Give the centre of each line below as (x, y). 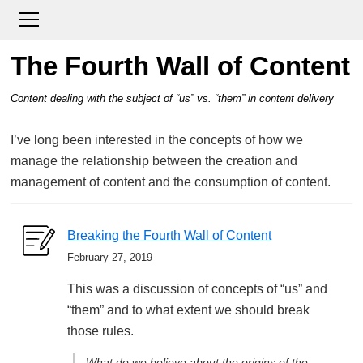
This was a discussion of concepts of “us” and (197, 288)
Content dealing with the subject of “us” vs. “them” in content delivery (172, 98)
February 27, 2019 (110, 257)
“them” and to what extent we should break (188, 310)
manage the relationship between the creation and (154, 160)
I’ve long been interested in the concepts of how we (157, 139)
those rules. (100, 331)
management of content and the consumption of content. (171, 181)
